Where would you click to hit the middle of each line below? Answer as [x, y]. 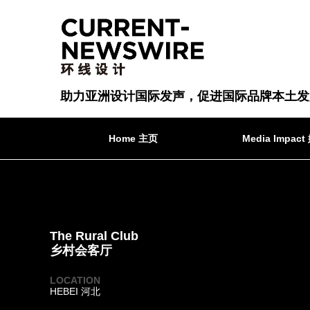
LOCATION [75, 280]
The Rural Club [94, 236]
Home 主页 [133, 138]
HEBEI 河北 [75, 291]
